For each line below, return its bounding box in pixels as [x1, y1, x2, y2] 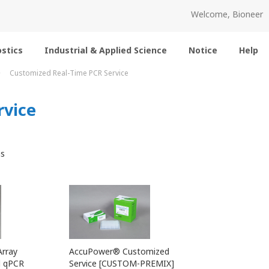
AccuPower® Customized [68, 246, 169, 258]
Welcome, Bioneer [191, 8, 263, 20]
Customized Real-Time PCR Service [10, 68, 128, 78]
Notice [189, 44, 217, 56]
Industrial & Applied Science [44, 44, 167, 56]
